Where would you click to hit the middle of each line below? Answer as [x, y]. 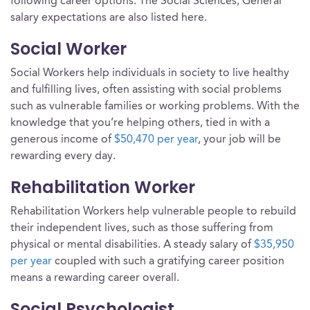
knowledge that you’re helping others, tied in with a [140, 123]
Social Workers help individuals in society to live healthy [150, 73]
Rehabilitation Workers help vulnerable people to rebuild [153, 212]
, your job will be [239, 140]
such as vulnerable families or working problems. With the [155, 107]
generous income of [62, 140]
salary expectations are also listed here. [109, 18]
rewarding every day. [63, 156]
